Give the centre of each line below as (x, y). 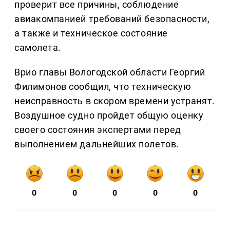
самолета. (38, 48)
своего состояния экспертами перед (98, 130)
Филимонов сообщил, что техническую (103, 87)
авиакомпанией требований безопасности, (112, 19)
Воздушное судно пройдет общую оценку (109, 116)
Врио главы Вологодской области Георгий (110, 72)
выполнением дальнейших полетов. (97, 144)
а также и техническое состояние (91, 33)
